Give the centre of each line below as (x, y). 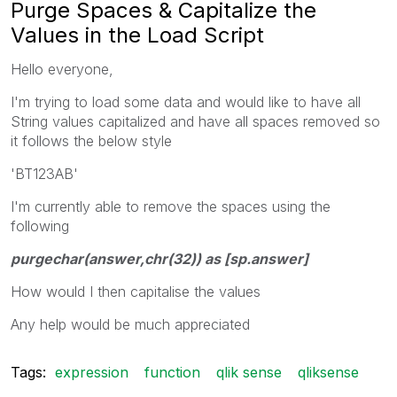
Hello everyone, (64, 69)
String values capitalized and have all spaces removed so (195, 121)
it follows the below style (93, 140)
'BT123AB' (47, 173)
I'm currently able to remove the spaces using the (171, 206)
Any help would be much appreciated (132, 324)
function (172, 372)
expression (92, 372)
